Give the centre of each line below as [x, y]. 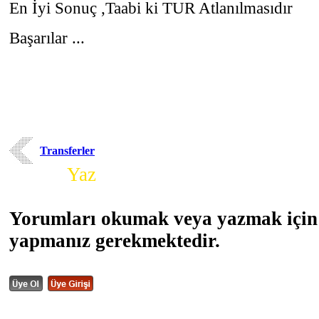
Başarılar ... [47, 38]
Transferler [67, 151]
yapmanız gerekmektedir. [115, 241]
